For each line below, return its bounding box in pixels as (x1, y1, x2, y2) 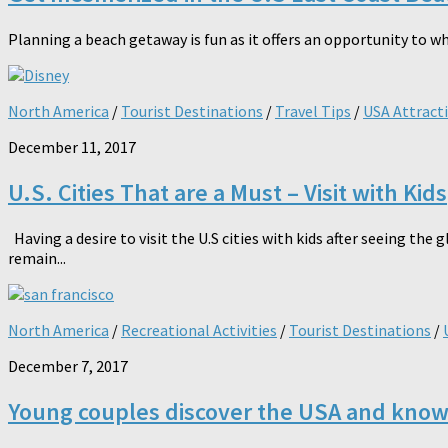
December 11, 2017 (8, 137, 136, 158)
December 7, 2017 (8, 356, 128, 377)
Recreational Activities (121, 320, 277, 341)
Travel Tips (275, 101, 351, 122)
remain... (8, 248, 66, 269)
